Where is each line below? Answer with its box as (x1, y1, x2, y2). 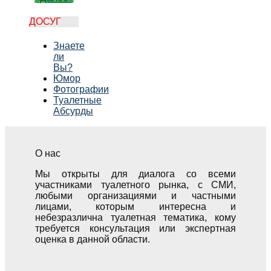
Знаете (53, 40, 85, 51)
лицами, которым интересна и (35, 201, 236, 212)
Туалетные (53, 94, 102, 105)
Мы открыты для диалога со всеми (35, 168, 236, 179)
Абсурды (53, 105, 93, 116)
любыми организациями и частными (35, 190, 236, 201)
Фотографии (53, 83, 109, 94)
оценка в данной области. (35, 233, 150, 244)
